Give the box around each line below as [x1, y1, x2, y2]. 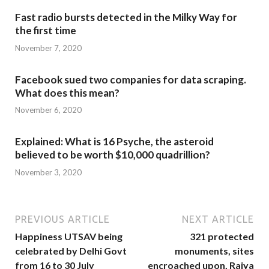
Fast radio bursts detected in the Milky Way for [15, 11, 237, 24]
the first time [15, 24, 76, 37]
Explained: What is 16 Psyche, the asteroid [15, 135, 214, 148]
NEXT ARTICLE [182, 213, 254, 225]
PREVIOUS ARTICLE [15, 213, 110, 225]
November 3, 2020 [15, 167, 82, 177]
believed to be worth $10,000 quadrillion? [15, 148, 210, 162]
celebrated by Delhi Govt [15, 244, 127, 256]
